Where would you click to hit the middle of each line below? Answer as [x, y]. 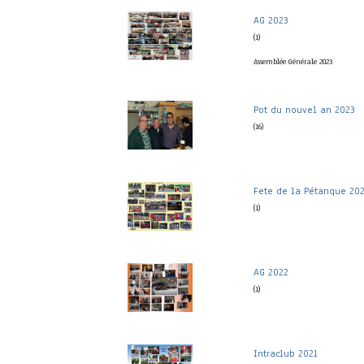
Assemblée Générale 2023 [293, 62]
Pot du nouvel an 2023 [304, 110]
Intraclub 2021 [286, 354]
